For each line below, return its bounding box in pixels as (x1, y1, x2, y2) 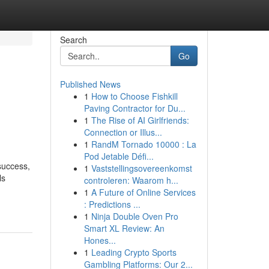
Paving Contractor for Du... (83, 102, 186, 114)
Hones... (83, 234, 116, 246)
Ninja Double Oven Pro (91, 210, 178, 222)
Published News (59, 78, 121, 90)
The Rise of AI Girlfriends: (91, 114, 189, 126)
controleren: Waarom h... (83, 174, 178, 186)
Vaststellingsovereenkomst (91, 162, 192, 174)
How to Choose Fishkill (91, 90, 178, 102)
